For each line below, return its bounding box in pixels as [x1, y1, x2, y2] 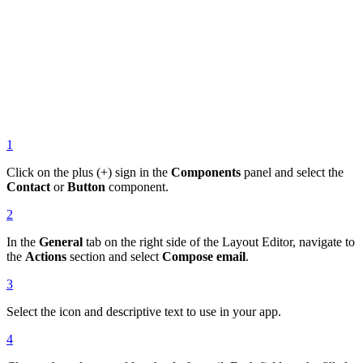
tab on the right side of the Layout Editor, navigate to [83, 235, 355, 250]
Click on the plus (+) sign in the [6, 165, 171, 180]
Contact [6, 180, 50, 194]
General [39, 235, 83, 250]
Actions [25, 250, 66, 264]
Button [67, 180, 105, 194]
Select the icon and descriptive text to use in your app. [6, 305, 281, 319]
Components [171, 165, 241, 180]
